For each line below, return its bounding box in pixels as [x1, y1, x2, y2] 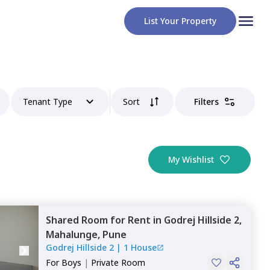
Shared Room [46, 213, 110, 227]
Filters [194, 96, 219, 107]
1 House [124, 242, 157, 253]
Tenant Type [23, 96, 73, 107]
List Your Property [144, 15, 216, 27]
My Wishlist [168, 154, 214, 165]
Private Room [91, 257, 145, 268]
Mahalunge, [46, 228, 102, 241]
